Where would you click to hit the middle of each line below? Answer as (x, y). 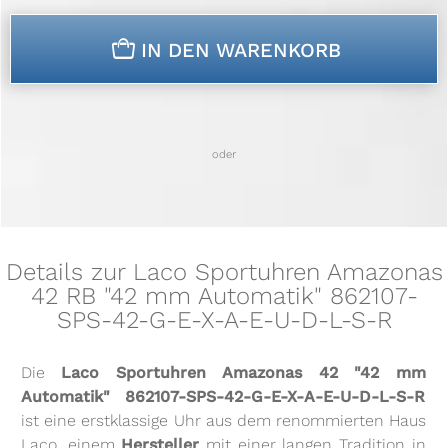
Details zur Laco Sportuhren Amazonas (224, 272)
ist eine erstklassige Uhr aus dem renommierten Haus (224, 421)
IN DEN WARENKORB (241, 51)
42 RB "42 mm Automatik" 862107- (224, 296)
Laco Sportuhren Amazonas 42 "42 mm (244, 373)
